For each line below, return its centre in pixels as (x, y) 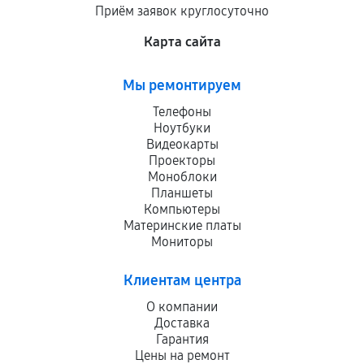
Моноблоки (182, 177)
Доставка (182, 323)
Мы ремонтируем (182, 85)
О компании (182, 307)
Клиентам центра (182, 280)
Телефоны (182, 112)
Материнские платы (182, 225)
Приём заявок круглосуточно (182, 11)
